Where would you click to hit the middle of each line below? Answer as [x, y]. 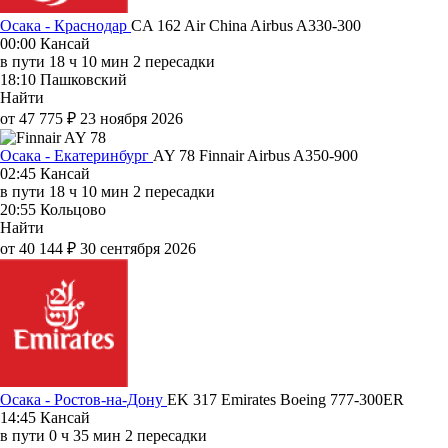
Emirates [250, 399]
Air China [217, 25]
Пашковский [83, 79]
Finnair [223, 155]
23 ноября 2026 [131, 118]
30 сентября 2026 [138, 248]
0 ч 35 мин [85, 435]
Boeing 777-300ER [342, 399]
